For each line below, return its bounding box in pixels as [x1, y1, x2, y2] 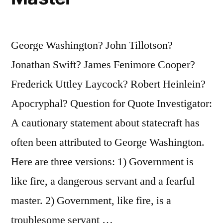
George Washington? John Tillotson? [11, 38, 173, 52]
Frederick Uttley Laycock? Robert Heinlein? [11, 77, 206, 91]
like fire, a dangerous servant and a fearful [11, 174, 195, 188]
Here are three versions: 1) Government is [11, 154, 194, 169]
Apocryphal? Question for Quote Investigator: [11, 96, 212, 111]
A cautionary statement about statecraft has [11, 115, 200, 130]
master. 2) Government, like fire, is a [11, 193, 171, 208]
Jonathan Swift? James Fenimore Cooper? [11, 57, 195, 72]
